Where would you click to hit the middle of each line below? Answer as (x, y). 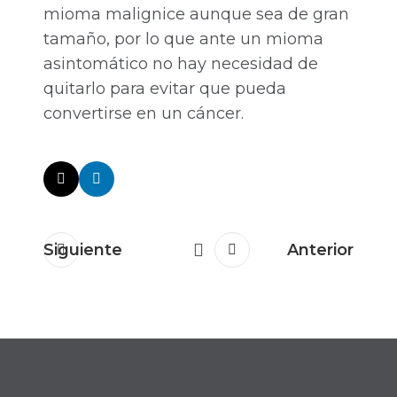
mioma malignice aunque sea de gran (196, 15)
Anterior (320, 250)
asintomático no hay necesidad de (181, 64)
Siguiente (83, 250)
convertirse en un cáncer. (144, 114)
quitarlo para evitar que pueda (165, 89)
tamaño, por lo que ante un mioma (183, 39)
